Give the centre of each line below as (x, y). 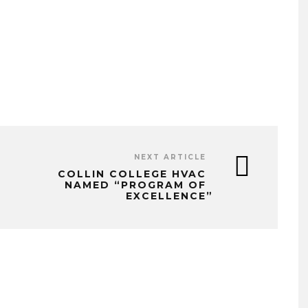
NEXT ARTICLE (170, 157)
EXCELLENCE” (169, 196)
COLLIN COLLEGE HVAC (132, 174)
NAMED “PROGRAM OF (135, 185)
